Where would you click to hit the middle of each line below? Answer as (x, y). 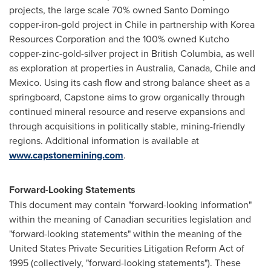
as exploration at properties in (73, 68)
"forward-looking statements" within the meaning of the (126, 233)
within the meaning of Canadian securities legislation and (130, 219)
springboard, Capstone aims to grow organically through (127, 97)
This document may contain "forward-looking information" (130, 204)
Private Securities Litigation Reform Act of (155, 248)
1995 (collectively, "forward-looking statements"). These (125, 263)
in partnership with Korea (201, 24)
